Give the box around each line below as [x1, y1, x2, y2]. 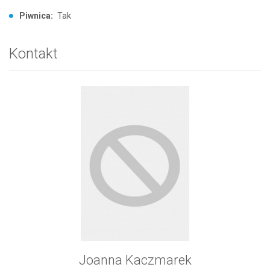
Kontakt [9, 45, 58, 62]
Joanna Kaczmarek [78, 252, 192, 268]
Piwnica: [19, 10, 53, 20]
